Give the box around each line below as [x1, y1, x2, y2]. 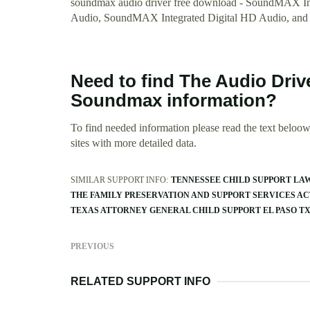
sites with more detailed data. [71, 137, 197, 149]
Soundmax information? [71, 91, 277, 111]
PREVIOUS [71, 241, 114, 252]
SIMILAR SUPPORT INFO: [71, 175, 168, 185]
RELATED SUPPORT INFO [71, 275, 210, 288]
